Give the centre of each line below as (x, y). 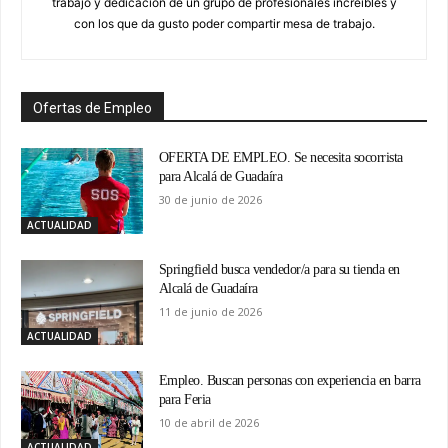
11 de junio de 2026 (210, 311)
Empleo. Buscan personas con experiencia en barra (289, 380)
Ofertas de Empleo (92, 108)
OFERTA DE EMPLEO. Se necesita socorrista (280, 158)
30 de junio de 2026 (210, 200)
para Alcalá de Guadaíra (220, 177)
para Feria (184, 399)
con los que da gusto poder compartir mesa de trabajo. (224, 24)
